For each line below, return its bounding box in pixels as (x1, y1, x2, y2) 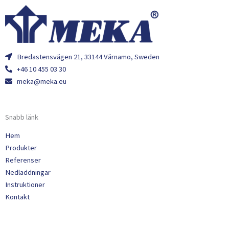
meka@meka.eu (16, 76, 66, 86)
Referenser (5, 155, 41, 165)
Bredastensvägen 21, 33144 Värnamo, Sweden (16, 52, 159, 61)
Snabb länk (5, 112, 38, 122)
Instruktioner (5, 179, 45, 189)
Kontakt (5, 192, 30, 201)
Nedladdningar (5, 167, 51, 177)
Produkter (5, 143, 37, 152)
